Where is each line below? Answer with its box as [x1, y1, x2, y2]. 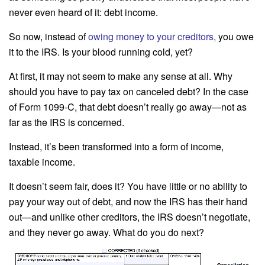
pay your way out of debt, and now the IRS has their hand [9, 194, 247, 208]
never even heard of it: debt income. [9, 5, 158, 19]
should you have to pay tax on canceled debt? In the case [9, 84, 248, 98]
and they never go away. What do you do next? [9, 225, 204, 239]
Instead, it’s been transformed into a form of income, [9, 139, 224, 153]
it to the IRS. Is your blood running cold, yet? [9, 44, 193, 59]
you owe [216, 29, 254, 43]
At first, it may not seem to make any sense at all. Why [9, 69, 232, 83]
